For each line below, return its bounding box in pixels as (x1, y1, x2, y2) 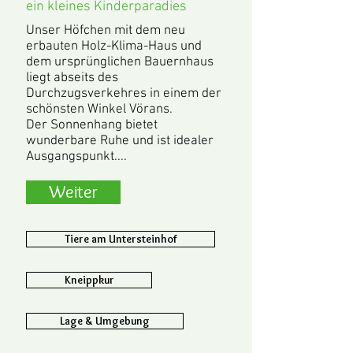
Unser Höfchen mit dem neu (26, 23, 185, 39)
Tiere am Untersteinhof (64, 232, 177, 246)
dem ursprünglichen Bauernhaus (26, 54, 214, 70)
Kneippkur (64, 273, 114, 287)
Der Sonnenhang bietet (26, 117, 158, 133)
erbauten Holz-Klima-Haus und (26, 39, 202, 54)
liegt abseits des (26, 70, 118, 86)
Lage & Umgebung (60, 314, 150, 328)
